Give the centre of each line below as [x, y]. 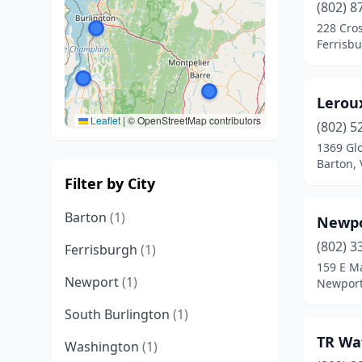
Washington [103, 347]
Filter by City [110, 183]
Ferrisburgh [103, 250]
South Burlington [119, 314]
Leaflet [104, 120]
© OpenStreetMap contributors [193, 120]
